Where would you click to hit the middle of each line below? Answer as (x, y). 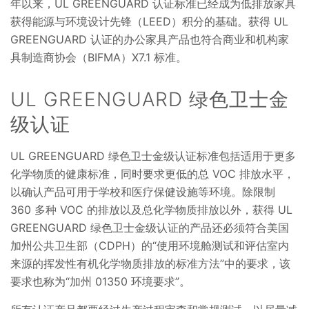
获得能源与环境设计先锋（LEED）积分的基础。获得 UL (149, 21)
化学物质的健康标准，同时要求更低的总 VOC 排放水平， (152, 173)
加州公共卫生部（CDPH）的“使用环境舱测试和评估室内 (150, 245)
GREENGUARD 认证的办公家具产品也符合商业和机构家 (150, 39)
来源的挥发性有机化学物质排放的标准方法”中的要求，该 (150, 263)
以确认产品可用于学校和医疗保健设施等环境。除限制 (143, 191)
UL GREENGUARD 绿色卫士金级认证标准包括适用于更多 (153, 156)
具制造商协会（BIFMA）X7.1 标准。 (99, 57)
